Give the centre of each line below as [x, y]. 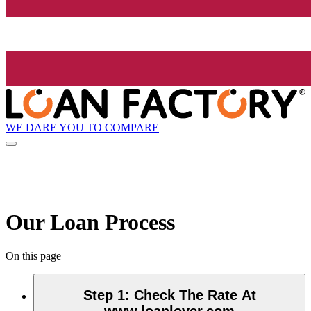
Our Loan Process [90, 222]
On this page [33, 256]
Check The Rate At [195, 295]
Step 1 [104, 295]
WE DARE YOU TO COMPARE [82, 127]
